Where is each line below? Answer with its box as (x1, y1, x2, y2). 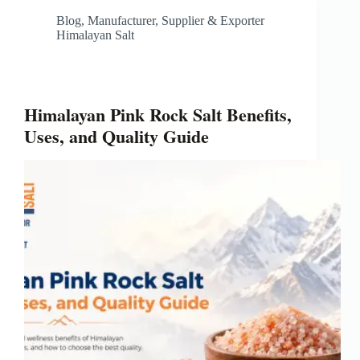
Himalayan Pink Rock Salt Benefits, (24, 100, 292, 128)
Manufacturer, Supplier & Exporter (88, 13, 264, 27)
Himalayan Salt (56, 27, 134, 42)
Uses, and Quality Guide (24, 122, 209, 149)
